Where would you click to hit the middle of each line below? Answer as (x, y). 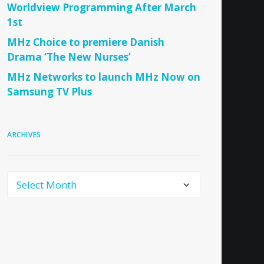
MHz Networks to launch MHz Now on (104, 77)
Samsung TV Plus (49, 92)
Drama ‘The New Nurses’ (69, 57)
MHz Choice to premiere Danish (86, 42)
